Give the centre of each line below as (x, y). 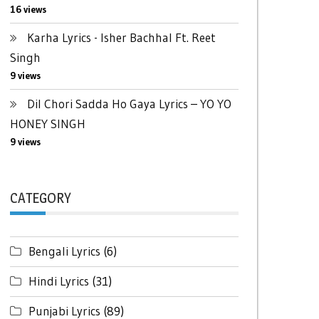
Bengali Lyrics (64, 251)
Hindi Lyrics (58, 281)
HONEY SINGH (47, 124)
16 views (28, 10)
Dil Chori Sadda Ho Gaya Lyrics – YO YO (129, 104)
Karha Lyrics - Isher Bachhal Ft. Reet (121, 37)
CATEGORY (40, 198)
